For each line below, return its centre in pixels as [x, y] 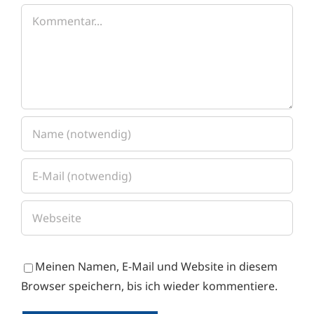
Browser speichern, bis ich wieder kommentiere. [149, 286]
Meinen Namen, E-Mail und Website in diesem [156, 267]
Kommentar [52, 14]
